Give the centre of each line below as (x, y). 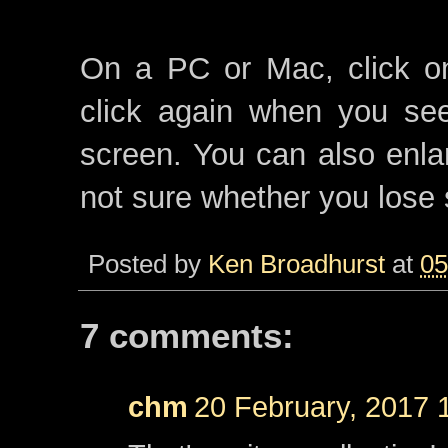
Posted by (148, 264)
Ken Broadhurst (296, 264)
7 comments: (187, 336)
